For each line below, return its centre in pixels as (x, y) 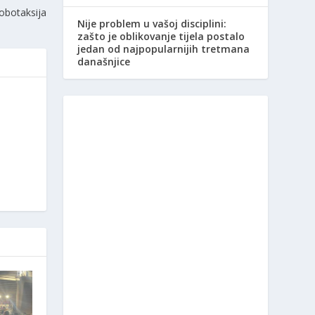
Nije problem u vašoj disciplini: (152, 23)
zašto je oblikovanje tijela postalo (161, 36)
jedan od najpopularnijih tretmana (164, 49)
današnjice (104, 61)
